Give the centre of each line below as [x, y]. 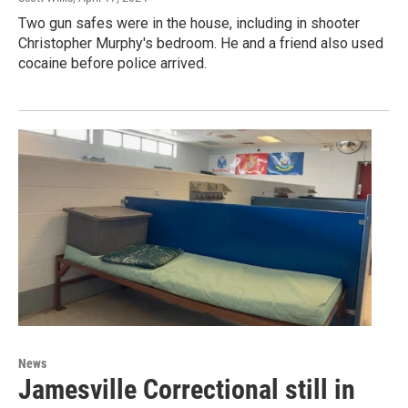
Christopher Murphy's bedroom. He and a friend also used [201, 44]
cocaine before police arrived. [112, 64]
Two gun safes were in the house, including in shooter [189, 24]
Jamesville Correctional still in [187, 390]
